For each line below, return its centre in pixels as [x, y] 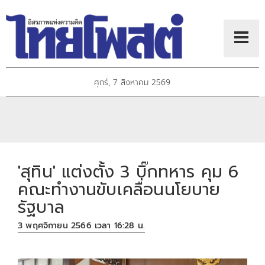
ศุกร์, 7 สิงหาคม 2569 [132, 83]
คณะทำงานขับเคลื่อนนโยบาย [119, 189]
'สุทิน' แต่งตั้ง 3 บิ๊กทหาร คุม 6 [128, 172]
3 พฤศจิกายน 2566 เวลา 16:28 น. [82, 226]
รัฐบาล [41, 207]
